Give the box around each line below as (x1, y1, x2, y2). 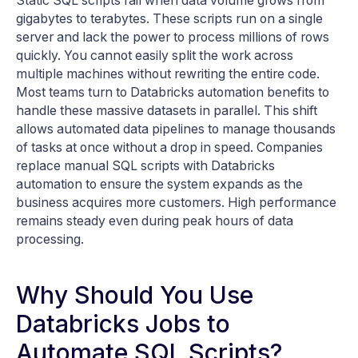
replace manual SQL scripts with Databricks (16, 157, 275, 173)
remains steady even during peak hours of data (16, 213, 293, 229)
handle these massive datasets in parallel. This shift (16, 102, 317, 118)
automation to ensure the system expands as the (16, 176, 303, 192)
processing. (16, 231, 84, 247)
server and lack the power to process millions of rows (16, 29, 329, 45)
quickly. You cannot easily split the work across (16, 47, 293, 63)
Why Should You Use (16, 280, 253, 309)
